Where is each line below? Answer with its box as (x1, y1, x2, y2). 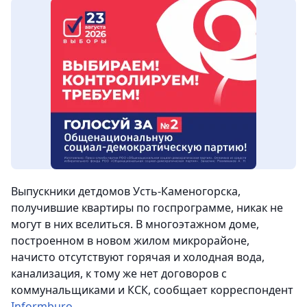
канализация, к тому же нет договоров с (11, 266, 227, 282)
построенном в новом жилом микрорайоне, (11, 233, 249, 249)
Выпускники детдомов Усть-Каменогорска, (11, 184, 241, 199)
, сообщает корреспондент (148, 282, 293, 298)
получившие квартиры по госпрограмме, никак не (11, 200, 283, 216)
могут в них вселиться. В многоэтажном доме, (11, 217, 259, 232)
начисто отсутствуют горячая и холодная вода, (11, 249, 265, 265)
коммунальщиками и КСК (11, 282, 148, 298)
